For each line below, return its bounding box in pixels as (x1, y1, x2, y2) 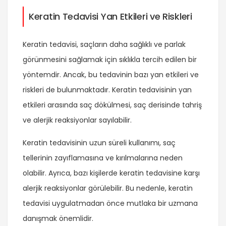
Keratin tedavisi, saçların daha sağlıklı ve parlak (23, 39, 186, 50)
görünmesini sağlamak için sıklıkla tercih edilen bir (23, 54, 197, 65)
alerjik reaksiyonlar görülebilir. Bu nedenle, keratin (23, 183, 193, 194)
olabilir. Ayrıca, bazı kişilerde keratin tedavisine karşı (23, 168, 200, 179)
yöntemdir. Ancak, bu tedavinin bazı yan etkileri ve (23, 70, 199, 80)
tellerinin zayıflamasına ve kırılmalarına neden (23, 153, 183, 163)
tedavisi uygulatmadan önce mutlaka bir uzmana (23, 198, 198, 209)
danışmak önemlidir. (23, 213, 93, 224)
